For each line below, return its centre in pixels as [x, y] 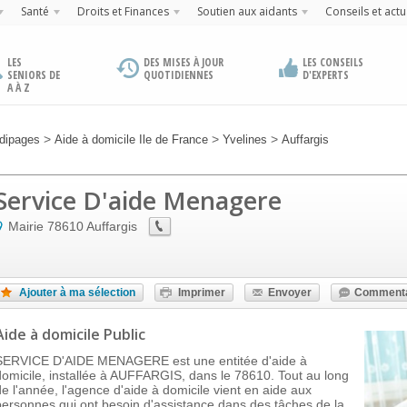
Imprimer [202, 293]
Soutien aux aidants [247, 11]
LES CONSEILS [333, 62]
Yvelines [245, 139]
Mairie [26, 226]
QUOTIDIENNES [179, 75]
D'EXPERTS [325, 75]
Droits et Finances [123, 11]
